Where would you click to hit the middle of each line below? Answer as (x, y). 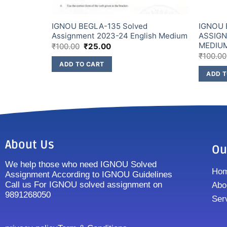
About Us (30, 145)
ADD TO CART (82, 64)
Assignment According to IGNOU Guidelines (89, 175)
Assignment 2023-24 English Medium (119, 35)
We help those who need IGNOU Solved (81, 165)
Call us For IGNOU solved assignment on (84, 185)
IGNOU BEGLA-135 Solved (99, 26)
